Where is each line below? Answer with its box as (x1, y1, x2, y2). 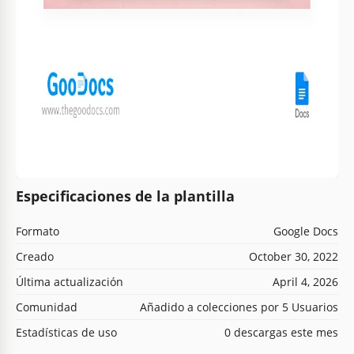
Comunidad (16, 299, 77, 314)
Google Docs (273, 223, 338, 239)
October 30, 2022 (249, 248, 338, 264)
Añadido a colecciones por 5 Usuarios (140, 299, 338, 314)
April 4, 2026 (273, 273, 338, 289)
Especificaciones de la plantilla (16, 186, 235, 205)
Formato (16, 223, 59, 239)
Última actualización (16, 273, 123, 289)
